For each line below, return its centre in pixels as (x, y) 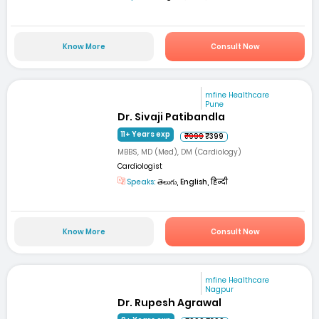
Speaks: (141, 182)
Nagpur (220, 290)
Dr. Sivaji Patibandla (172, 116)
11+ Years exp (146, 135)
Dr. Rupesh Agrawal (170, 302)
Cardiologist (140, 167)
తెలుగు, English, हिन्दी (192, 182)
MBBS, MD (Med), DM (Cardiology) (180, 152)
